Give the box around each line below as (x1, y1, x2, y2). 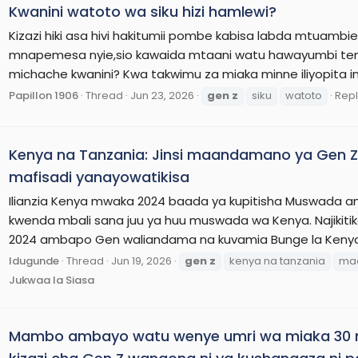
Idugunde (9, 253, 59, 268)
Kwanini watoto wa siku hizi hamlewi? (9, 2, 276, 22)
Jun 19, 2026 (111, 253, 172, 268)
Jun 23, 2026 (130, 87, 194, 103)
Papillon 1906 (9, 87, 78, 103)
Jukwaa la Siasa (9, 272, 94, 288)
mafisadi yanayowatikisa (9, 167, 189, 188)
